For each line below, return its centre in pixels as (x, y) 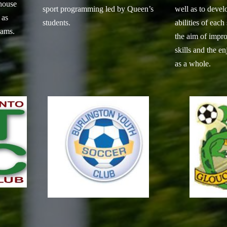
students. (56, 22)
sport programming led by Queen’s (98, 9)
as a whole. (193, 63)
